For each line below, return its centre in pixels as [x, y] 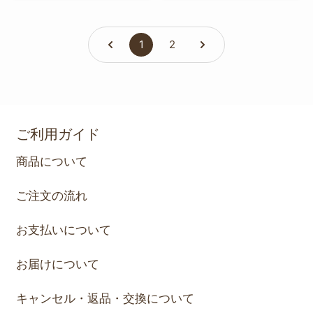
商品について [52, 161]
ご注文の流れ [52, 196]
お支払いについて [64, 230]
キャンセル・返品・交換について [105, 298]
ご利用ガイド [58, 134]
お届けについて [58, 264]
